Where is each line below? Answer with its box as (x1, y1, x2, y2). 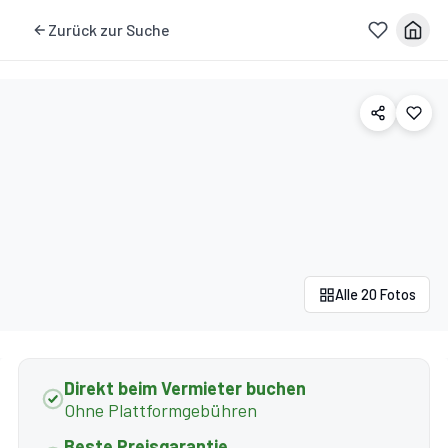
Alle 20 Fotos (334, 286, 416, 304)
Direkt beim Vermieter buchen (63, 377, 306, 400)
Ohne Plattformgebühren (63, 399, 257, 422)
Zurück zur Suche (47, 20, 169, 39)
